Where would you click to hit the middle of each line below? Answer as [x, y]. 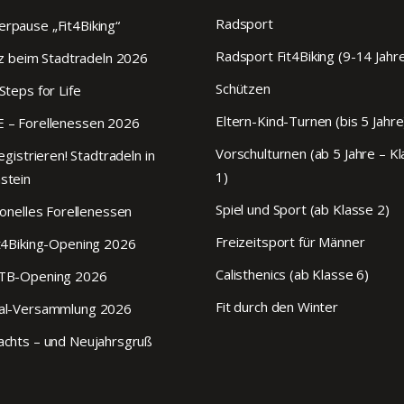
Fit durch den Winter [277, 307]
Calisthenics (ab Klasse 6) [293, 275]
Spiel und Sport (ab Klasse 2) [303, 210]
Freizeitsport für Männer [290, 242]
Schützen [243, 89]
